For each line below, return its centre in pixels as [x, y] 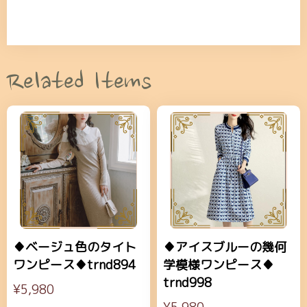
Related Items [79, 84]
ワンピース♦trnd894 [74, 265]
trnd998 [188, 283]
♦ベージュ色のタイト [74, 247]
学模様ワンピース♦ [225, 265]
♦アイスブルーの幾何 [225, 247]
